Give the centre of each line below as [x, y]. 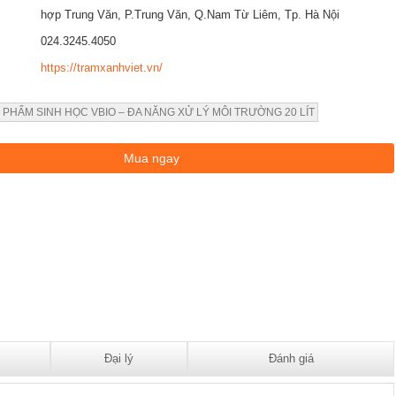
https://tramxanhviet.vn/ [102, 68]
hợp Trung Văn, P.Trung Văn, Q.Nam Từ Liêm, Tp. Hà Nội [190, 15]
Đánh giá [291, 358]
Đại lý [119, 358]
